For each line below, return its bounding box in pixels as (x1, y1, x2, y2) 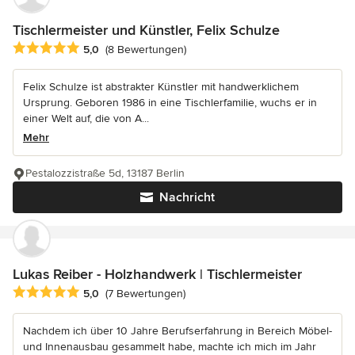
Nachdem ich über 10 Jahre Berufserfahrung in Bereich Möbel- (23, 323, 332, 338)
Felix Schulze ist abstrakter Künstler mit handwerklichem (23, 79, 299, 94)
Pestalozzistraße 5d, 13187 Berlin (25, 166, 185, 180)
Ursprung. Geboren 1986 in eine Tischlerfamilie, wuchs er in (23, 95, 317, 109)
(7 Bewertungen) (105, 286, 185, 300)
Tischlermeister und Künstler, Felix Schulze (13, 21, 280, 39)
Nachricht (159, 189, 215, 205)
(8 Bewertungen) (105, 42, 186, 56)
